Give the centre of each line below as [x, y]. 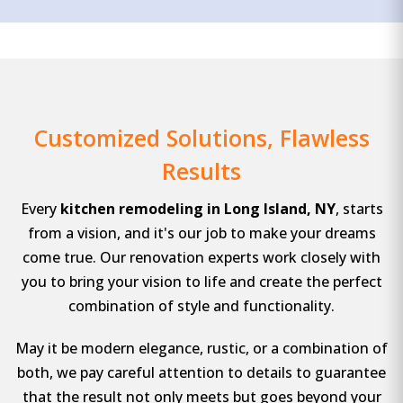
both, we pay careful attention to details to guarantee [201, 373]
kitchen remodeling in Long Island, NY [197, 209]
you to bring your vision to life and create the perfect [201, 282]
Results [201, 171]
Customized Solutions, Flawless [201, 138]
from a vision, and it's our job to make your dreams [201, 233]
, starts [359, 209]
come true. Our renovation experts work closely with [201, 258]
